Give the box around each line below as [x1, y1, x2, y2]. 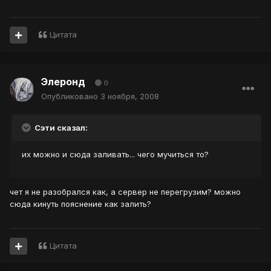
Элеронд [41, 76, 85, 88]
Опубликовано [41, 91, 100, 102]
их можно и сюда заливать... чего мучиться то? [22, 149, 209, 160]
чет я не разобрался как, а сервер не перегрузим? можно [10, 187, 241, 197]
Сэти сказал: [33, 123, 88, 133]
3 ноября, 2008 [100, 91, 159, 102]
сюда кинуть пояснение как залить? [10, 199, 151, 209]
